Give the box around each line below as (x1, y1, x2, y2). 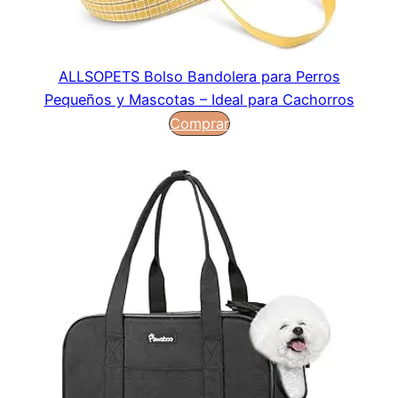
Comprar (169, 115, 229, 133)
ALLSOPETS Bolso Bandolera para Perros (58, 68, 340, 86)
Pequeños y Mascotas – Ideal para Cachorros (44, 91, 354, 109)
